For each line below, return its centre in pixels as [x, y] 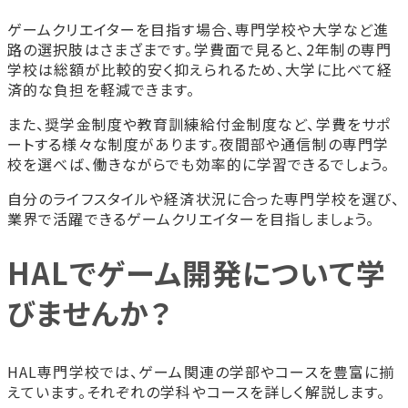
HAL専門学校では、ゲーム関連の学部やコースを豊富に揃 [201, 372]
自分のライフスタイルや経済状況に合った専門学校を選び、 [204, 198]
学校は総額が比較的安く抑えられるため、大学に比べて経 [200, 69]
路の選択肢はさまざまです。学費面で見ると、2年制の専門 [200, 49]
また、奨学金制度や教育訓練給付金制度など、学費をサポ [199, 123]
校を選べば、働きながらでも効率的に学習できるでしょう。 [199, 163]
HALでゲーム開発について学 [197, 273]
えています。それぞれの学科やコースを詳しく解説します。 [197, 392]
